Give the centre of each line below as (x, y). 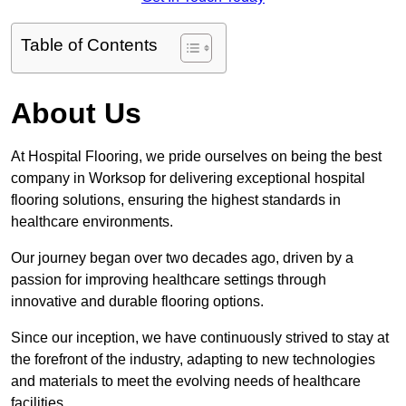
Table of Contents (89, 45)
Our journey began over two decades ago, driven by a (182, 258)
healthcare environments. (92, 222)
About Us (76, 114)
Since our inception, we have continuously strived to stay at (200, 338)
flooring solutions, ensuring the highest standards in (176, 200)
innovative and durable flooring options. (139, 302)
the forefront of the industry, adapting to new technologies (193, 360)
